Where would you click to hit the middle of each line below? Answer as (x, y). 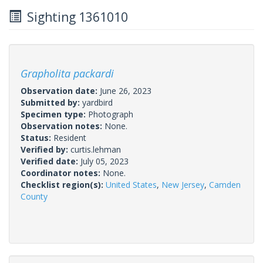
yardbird (97, 102)
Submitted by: (51, 102)
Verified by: (45, 149)
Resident (70, 137)
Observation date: (60, 90)
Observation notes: (63, 126)
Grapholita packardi (67, 73)
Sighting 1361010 (75, 17)
